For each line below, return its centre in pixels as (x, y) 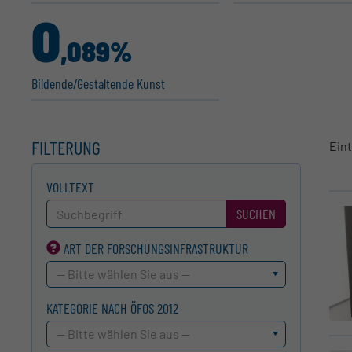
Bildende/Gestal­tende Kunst (99, 84)
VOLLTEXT (71, 187)
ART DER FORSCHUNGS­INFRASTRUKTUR (156, 249)
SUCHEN (257, 214)
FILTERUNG (66, 148)
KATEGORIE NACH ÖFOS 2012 (113, 308)
